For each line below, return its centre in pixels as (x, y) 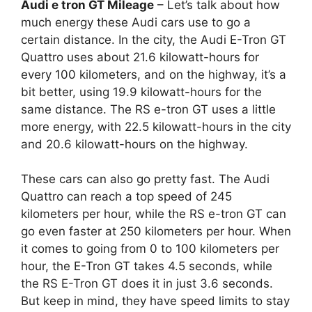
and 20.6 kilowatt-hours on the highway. (134, 144)
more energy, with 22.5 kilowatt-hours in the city (156, 126)
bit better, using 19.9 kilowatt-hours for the (141, 92)
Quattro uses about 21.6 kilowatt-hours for (140, 57)
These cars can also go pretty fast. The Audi (145, 179)
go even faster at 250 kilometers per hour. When (156, 231)
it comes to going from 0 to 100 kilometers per (150, 249)
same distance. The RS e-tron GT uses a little (148, 109)
